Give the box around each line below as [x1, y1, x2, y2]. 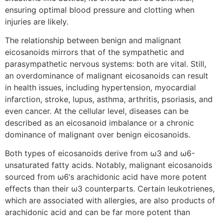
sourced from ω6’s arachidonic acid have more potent [5, 172, 207, 182]
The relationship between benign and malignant [5, 35, 181, 45]
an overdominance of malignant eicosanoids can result [5, 71, 208, 81]
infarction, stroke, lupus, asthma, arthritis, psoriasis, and [5, 94, 213, 104]
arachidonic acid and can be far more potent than [5, 207, 190, 218]
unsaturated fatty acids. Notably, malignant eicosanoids [5, 160, 212, 170]
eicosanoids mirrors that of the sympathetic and [5, 47, 184, 57]
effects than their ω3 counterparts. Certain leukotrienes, [5, 184, 215, 194]
